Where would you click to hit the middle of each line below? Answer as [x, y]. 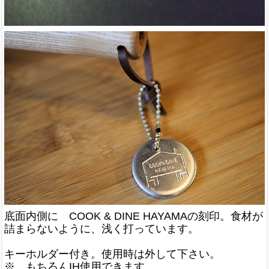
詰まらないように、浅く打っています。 [101, 228]
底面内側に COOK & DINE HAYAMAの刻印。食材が [134, 216]
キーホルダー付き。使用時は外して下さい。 [112, 254]
